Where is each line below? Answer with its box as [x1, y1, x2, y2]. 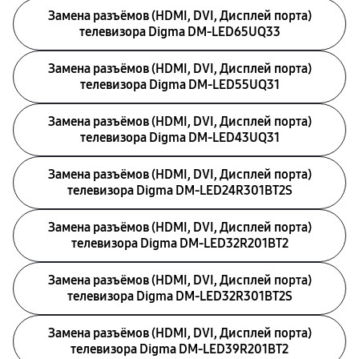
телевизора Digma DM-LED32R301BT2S [67, 288, 292, 304]
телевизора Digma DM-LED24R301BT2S [67, 183, 292, 198]
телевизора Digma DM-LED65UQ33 [79, 24, 280, 39]
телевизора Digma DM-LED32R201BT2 [71, 236, 288, 251]
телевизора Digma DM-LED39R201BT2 [71, 341, 288, 357]
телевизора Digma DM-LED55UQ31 [79, 77, 280, 92]
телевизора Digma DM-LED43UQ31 [79, 130, 280, 145]
